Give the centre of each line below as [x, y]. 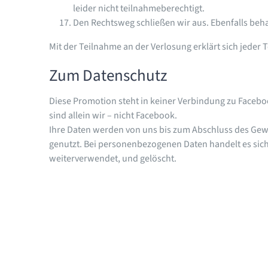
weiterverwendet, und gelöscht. [112, 158]
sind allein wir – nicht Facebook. [113, 115]
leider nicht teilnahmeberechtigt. [138, 8]
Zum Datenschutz [108, 76]
